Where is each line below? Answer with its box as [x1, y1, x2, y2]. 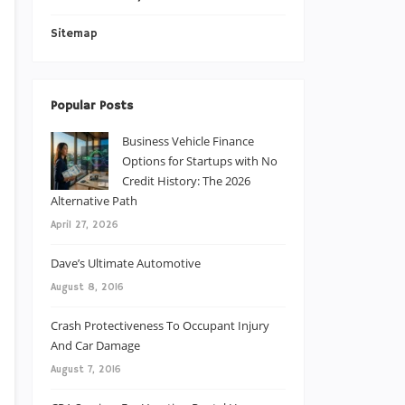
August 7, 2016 [51, 363, 121, 376]
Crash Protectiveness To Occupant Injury [51, 316, 269, 334]
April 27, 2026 [51, 218, 118, 231]
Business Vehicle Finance [122, 132, 254, 149]
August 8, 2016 [51, 280, 124, 294]
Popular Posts [51, 97, 133, 114]
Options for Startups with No [122, 152, 278, 169]
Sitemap [51, 25, 98, 42]
